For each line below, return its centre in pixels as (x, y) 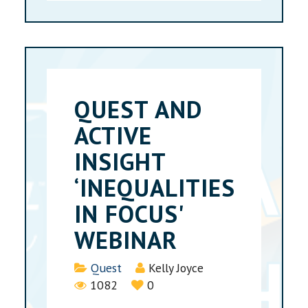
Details (93, 267)
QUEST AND (139, 109)
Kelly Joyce (176, 267)
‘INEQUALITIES (155, 187)
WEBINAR (126, 240)
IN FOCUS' (129, 213)
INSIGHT (120, 161)
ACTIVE (113, 135)
